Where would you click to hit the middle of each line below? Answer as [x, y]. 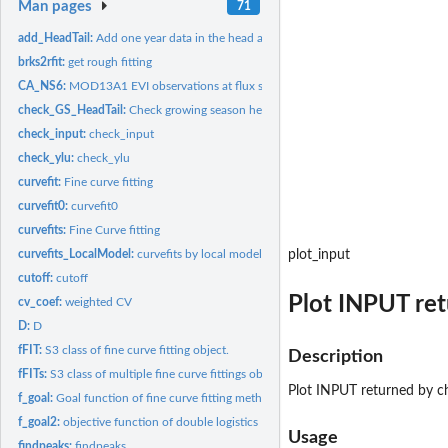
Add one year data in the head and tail [196, 37]
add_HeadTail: [57, 37]
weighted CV [99, 301]
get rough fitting [110, 61]
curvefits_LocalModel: [78, 253]
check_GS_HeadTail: [74, 109]
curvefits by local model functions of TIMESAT [259, 253]
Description [335, 356]
